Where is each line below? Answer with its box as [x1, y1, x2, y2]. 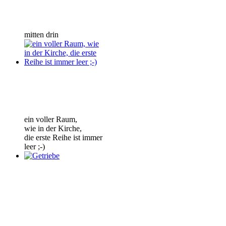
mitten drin [24, 30, 59, 39]
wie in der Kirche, [24, 124, 82, 133]
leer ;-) [24, 142, 45, 151]
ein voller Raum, [24, 115, 77, 124]
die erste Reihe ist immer [24, 133, 102, 142]
